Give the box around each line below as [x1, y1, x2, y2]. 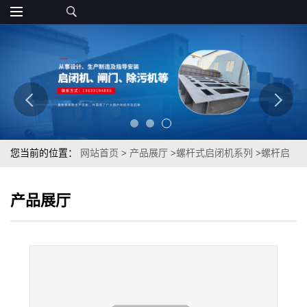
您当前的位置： [10, 148, 80, 158]
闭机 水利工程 [10, 175, 71, 186]
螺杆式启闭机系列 [176, 148, 253, 158]
